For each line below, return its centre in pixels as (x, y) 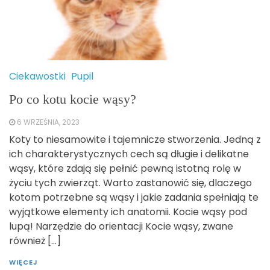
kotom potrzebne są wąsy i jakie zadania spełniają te (134, 198)
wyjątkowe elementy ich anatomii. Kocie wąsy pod (128, 212)
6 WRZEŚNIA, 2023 (48, 122)
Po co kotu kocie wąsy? (73, 99)
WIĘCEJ (24, 262)
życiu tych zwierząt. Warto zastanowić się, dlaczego (130, 183)
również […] (35, 241)
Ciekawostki (37, 77)
